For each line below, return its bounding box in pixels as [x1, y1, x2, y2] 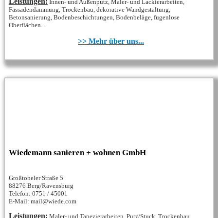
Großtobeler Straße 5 [9, 174, 63, 182]
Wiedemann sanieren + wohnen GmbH [9, 148, 146, 158]
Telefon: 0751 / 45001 [9, 190, 68, 198]
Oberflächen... [9, 21, 45, 29]
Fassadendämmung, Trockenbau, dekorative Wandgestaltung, [9, 6, 170, 14]
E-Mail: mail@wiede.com [9, 198, 76, 205]
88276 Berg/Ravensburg [9, 182, 73, 190]
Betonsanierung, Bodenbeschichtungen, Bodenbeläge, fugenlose [9, 14, 180, 21]
